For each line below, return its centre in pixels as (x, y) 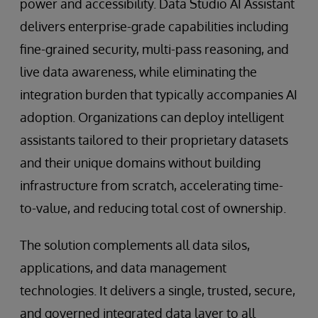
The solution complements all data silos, (135, 245)
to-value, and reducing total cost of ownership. (153, 208)
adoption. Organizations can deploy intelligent (152, 117)
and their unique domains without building (140, 162)
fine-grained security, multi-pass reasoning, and (154, 49)
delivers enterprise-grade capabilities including (154, 26)
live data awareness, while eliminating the (138, 71)
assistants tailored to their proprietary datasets (154, 139)
